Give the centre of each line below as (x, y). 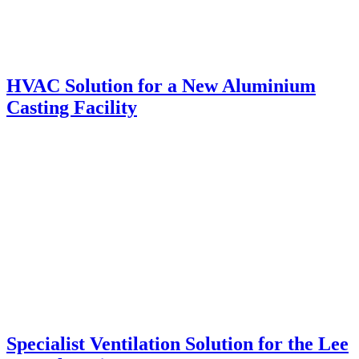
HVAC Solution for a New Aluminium (161, 85)
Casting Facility (72, 107)
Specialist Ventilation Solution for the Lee (177, 344)
